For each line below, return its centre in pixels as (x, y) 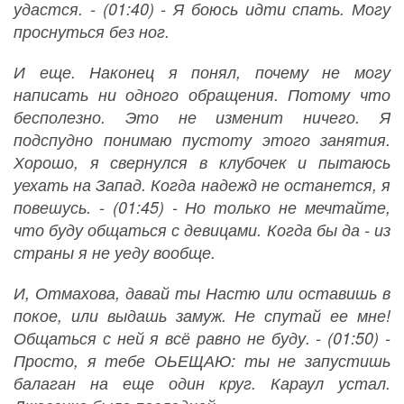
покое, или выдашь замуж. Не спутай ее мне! (202, 316)
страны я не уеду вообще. (115, 252)
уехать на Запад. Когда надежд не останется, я (202, 185)
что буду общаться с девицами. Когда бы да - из (202, 230)
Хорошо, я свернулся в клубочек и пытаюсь (202, 162)
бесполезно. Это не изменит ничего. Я (202, 117)
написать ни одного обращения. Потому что (202, 95)
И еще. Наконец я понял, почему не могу (202, 72)
